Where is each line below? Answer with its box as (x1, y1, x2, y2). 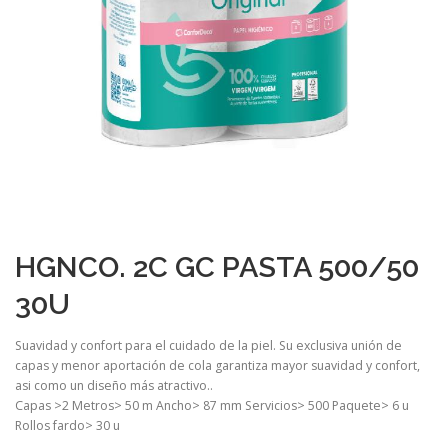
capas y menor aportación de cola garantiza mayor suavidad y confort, (15, 356, 420, 374)
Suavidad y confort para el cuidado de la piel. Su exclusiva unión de (15, 336, 402, 354)
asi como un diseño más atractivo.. (15, 376, 213, 394)
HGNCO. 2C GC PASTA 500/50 (15, 249, 419, 284)
